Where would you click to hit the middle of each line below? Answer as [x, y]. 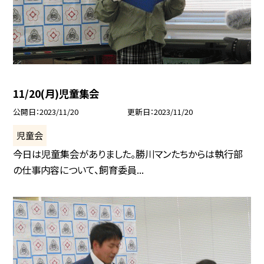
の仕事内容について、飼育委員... [79, 170]
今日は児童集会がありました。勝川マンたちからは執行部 [128, 154]
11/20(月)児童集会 [56, 94]
